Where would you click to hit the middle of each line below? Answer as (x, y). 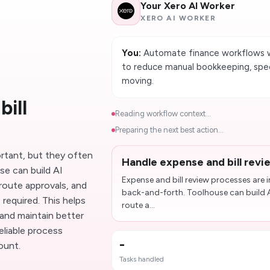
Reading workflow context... (163, 114)
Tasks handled (142, 259)
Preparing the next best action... (170, 130)
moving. (138, 81)
